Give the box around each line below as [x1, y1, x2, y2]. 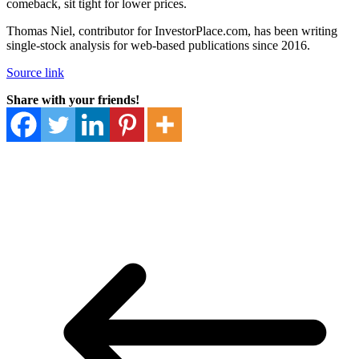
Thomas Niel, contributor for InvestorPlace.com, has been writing [6, 23, 337, 38]
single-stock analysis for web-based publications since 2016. [6, 38, 310, 52]
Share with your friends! [6, 92, 139, 107]
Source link [6, 65, 64, 79]
